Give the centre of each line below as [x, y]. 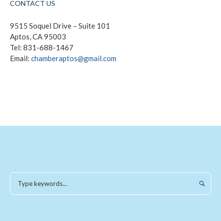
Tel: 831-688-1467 [42, 48]
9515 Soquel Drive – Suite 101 [60, 26]
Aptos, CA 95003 [38, 37]
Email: [20, 58]
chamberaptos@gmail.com [74, 58]
